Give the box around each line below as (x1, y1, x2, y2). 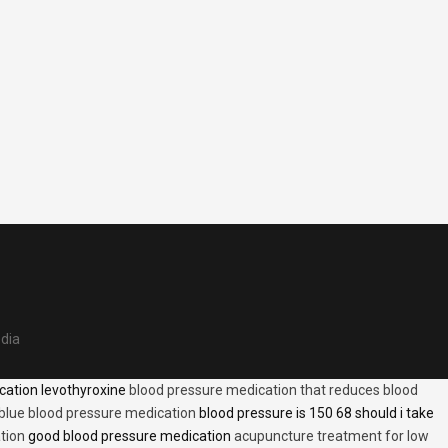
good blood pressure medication (25, 427, 234, 444)
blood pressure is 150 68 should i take (196, 404, 434, 421)
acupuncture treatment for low (234, 427, 429, 444)
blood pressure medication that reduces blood (129, 381, 418, 398)
